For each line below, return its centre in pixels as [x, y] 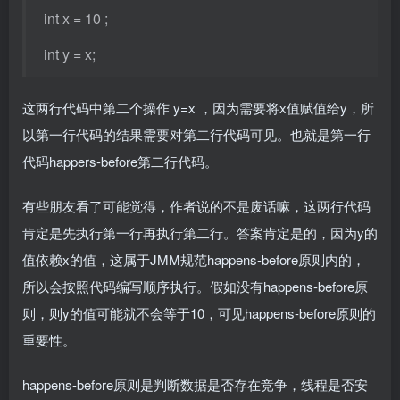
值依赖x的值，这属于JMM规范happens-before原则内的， [194, 259]
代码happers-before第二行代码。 [120, 161]
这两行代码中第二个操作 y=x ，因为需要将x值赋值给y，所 [198, 107]
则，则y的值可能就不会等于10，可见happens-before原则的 [199, 312]
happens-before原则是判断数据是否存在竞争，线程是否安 [195, 384]
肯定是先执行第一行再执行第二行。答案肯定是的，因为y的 [200, 232]
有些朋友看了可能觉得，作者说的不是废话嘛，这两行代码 [196, 205]
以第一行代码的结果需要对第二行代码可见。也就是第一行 [196, 134]
